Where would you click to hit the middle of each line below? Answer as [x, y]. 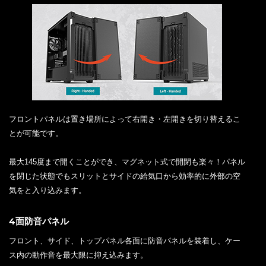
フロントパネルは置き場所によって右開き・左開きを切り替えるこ [125, 119]
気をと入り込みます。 [47, 190]
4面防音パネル [39, 221]
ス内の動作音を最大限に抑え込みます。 [78, 255]
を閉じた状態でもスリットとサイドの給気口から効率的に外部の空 [125, 176]
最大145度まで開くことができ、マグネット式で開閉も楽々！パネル [127, 161]
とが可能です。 [36, 133]
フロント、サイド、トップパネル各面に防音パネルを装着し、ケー [125, 240]
